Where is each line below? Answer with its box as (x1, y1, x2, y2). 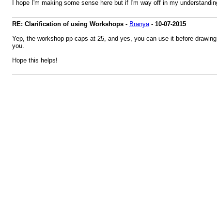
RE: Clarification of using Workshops (12, 20, 124, 28)
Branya (129, 20, 149, 28)
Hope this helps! (12, 57, 58, 64)
